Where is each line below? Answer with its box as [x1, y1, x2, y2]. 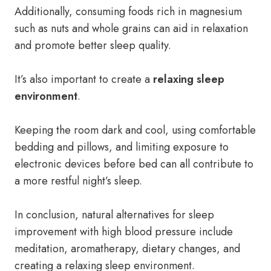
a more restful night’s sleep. [15, 173, 142, 189]
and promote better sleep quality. [15, 38, 171, 53]
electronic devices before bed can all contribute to [15, 156, 253, 172]
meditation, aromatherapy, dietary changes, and [15, 241, 240, 256]
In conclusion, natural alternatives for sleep [15, 207, 214, 223]
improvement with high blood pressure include [15, 224, 233, 240]
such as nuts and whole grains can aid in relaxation [15, 21, 248, 36]
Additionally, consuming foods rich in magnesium [15, 4, 242, 19]
